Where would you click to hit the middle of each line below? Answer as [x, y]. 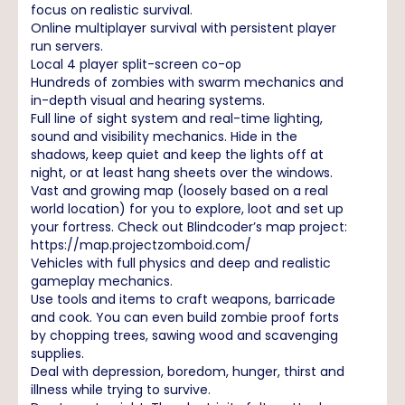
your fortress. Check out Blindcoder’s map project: [189, 226]
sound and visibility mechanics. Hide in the [164, 136]
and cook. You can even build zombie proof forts [185, 317]
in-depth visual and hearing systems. [148, 100]
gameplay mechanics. [102, 281]
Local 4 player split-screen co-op [136, 64]
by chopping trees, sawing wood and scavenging [184, 335]
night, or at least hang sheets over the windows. [182, 172]
